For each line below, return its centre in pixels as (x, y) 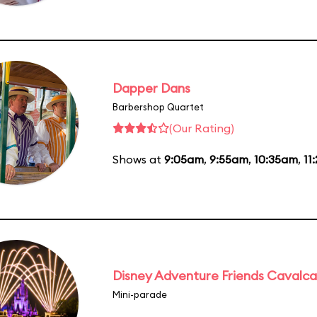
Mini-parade (140, 294)
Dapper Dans (151, 88)
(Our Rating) (202, 128)
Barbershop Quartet (158, 106)
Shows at (138, 159)
